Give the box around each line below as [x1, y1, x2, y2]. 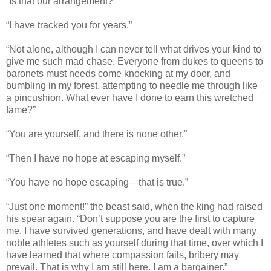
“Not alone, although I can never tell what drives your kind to [6, 44, 261, 54]
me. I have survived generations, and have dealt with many [6, 225, 256, 236]
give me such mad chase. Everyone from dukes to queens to [6, 56, 263, 67]
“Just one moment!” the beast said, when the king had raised [6, 201, 263, 212]
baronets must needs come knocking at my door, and [6, 68, 230, 79]
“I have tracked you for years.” [6, 19, 132, 30]
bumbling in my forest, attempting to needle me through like [6, 80, 258, 91]
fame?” [6, 104, 36, 115]
